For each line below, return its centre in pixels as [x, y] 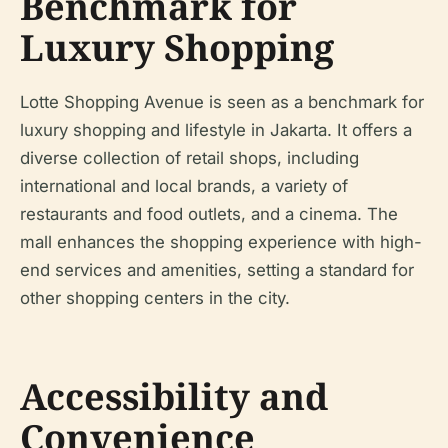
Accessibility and [174, 396]
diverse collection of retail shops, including [189, 158]
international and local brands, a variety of [184, 186]
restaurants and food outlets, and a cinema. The [209, 214]
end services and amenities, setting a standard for [217, 270]
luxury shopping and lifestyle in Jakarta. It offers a [216, 130]
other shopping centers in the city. [155, 298]
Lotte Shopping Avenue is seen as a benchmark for [222, 102]
